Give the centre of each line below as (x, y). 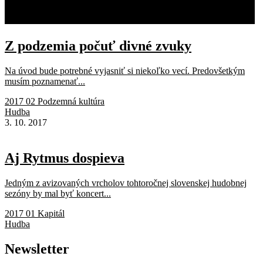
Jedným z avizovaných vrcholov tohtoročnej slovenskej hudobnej (126, 183)
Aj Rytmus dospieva (65, 158)
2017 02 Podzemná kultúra (55, 101)
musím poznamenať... (45, 81)
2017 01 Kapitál (35, 213)
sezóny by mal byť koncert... (58, 193)
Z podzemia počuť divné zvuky (98, 45)
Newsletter (37, 249)
